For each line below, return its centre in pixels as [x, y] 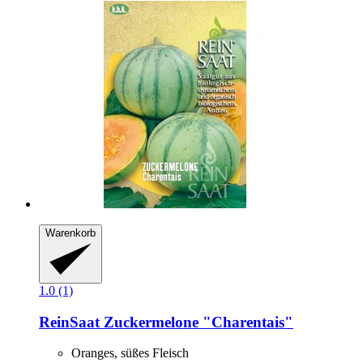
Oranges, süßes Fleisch [130, 353]
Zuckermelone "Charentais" [196, 322]
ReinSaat [69, 322]
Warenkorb [70, 233]
